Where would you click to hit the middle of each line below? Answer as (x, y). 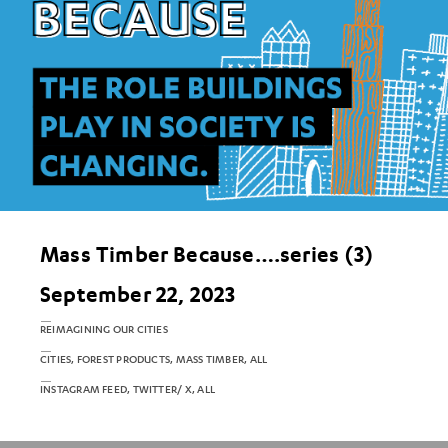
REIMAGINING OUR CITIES (104, 330)
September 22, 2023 (138, 294)
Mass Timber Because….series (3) (206, 254)
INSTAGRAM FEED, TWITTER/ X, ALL (127, 390)
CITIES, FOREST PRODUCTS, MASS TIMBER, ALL (154, 360)
